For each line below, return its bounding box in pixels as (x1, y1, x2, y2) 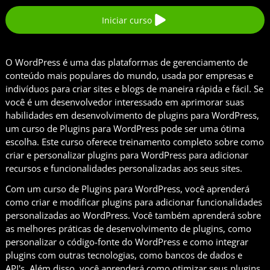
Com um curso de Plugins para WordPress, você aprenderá (5, 183, 250, 195)
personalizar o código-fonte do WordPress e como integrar (5, 236, 248, 248)
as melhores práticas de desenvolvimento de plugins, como (5, 222, 251, 235)
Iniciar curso (101, 14, 152, 26)
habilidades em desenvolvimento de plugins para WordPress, (5, 109, 259, 122)
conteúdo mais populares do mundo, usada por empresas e (5, 69, 253, 82)
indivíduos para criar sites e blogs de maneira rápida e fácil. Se (5, 83, 263, 95)
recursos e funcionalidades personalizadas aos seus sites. (5, 162, 242, 175)
